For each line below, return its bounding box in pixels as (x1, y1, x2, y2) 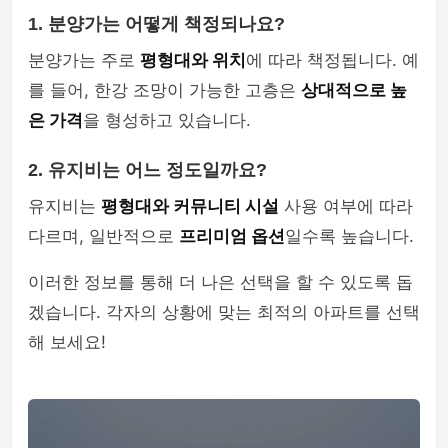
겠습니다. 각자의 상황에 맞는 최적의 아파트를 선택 (28, 302, 420, 322)
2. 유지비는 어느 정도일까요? (28, 160, 267, 180)
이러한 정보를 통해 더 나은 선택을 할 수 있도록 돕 (28, 272, 413, 292)
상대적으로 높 (301, 80, 407, 100)
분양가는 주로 (28, 50, 140, 70)
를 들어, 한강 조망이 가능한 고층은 (28, 80, 301, 100)
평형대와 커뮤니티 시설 (101, 196, 279, 216)
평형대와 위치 (140, 50, 246, 70)
